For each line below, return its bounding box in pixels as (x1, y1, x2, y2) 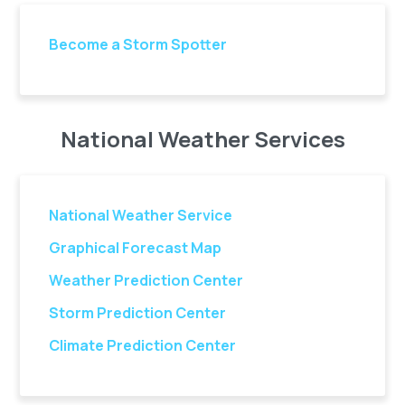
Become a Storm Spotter (49, 34, 228, 54)
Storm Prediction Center (49, 303, 227, 323)
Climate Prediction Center (49, 335, 237, 355)
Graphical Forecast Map (49, 238, 222, 258)
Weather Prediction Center (49, 270, 244, 290)
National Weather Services (60, 124, 345, 154)
